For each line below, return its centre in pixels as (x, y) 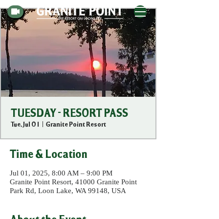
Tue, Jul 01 (25, 124)
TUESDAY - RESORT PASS (69, 113)
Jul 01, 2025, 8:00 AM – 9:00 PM (61, 173)
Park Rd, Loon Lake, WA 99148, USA (68, 191)
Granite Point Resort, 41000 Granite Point (73, 182)
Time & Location (49, 154)
